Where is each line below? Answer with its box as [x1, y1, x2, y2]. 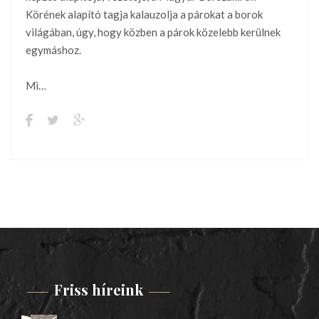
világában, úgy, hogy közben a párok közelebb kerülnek [26, 26, 281, 39]
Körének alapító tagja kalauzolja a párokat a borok [26, 8, 263, 21]
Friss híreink [54, 280, 143, 300]
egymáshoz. [26, 43, 81, 57]
